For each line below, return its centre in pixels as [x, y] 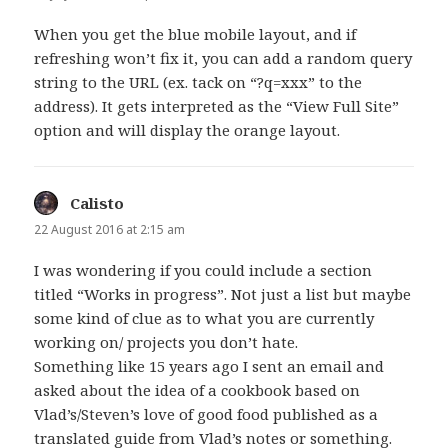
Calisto [97, 202]
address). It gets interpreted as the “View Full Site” [217, 105]
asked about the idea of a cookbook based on [197, 390]
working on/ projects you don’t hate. [166, 342]
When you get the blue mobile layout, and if [195, 33]
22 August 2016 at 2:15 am [110, 229]
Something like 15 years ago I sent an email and [209, 366]
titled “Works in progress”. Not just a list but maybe [223, 294]
